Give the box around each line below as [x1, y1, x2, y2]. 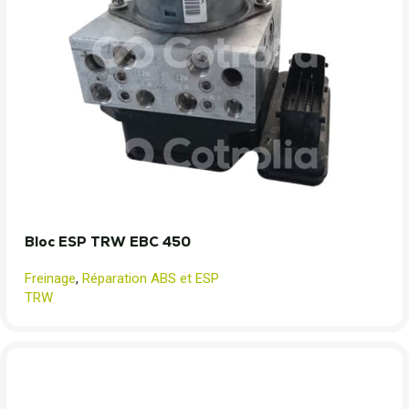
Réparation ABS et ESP [82, 270, 219, 287]
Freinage [25, 270, 76, 287]
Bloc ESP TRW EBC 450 [25, 233, 191, 250]
